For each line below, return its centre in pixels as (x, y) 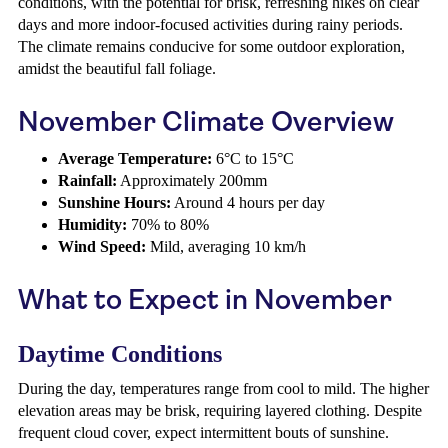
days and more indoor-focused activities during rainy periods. (210, 24)
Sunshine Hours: (114, 202)
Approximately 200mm (192, 180)
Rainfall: (87, 180)
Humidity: (92, 224)
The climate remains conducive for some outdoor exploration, (211, 46)
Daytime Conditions (120, 354)
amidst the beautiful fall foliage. (117, 68)
